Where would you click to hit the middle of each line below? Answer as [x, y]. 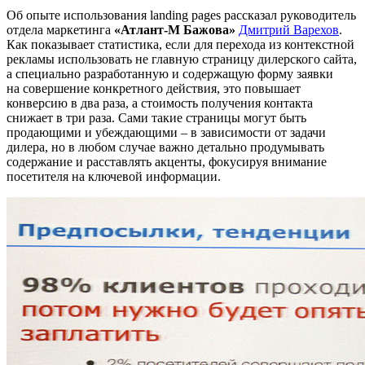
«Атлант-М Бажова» [175, 29]
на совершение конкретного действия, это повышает [154, 88]
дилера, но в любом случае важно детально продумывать [165, 147]
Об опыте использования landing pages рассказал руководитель [181, 15]
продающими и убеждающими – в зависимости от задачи [166, 132]
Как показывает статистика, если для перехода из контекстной [180, 44]
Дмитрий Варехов [289, 29]
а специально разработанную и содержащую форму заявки [170, 73]
